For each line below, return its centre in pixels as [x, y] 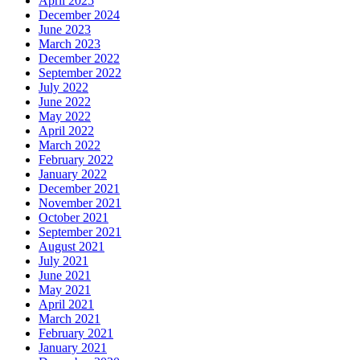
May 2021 [65, 290]
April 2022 [66, 131]
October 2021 [74, 218]
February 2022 [76, 160]
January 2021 [73, 348]
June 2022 [65, 102]
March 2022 [70, 145]
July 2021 [63, 261]
